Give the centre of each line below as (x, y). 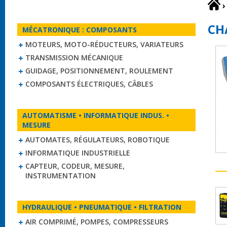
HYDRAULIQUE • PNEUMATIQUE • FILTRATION (102, 207)
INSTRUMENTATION (61, 176)
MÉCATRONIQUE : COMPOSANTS (80, 30)
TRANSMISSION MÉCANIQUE (74, 58)
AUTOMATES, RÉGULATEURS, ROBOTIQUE (98, 140)
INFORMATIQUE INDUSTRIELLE (78, 153)
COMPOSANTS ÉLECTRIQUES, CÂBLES (89, 84)
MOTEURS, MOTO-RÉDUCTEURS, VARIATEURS (104, 44)
